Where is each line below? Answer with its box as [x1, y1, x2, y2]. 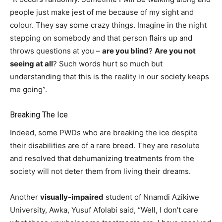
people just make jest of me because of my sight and [10, 7, 194, 17]
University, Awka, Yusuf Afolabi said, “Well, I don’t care [10, 205, 198, 215]
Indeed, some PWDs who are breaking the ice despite [10, 128, 198, 138]
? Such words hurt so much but [53, 59, 163, 69]
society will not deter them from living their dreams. [10, 166, 191, 176]
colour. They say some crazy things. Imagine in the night [10, 20, 207, 30]
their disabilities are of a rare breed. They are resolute [10, 141, 200, 151]
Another [10, 192, 40, 202]
